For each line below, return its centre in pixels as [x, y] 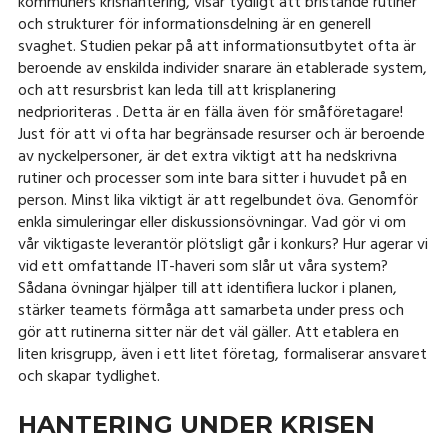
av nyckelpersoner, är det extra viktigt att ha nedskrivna [207, 157]
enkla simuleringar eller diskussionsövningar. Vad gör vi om [211, 223]
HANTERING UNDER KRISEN [196, 425]
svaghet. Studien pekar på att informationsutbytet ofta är [216, 47]
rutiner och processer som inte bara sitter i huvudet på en [212, 179]
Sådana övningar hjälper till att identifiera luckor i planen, [207, 289]
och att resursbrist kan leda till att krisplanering [176, 91]
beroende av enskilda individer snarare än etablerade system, [222, 69]
